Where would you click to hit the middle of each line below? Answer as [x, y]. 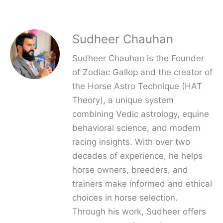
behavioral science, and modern [136, 128]
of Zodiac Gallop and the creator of [142, 72]
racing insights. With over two [131, 142]
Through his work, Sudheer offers [139, 212]
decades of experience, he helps [137, 156]
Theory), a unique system [123, 100]
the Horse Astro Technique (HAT [137, 86]
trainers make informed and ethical [142, 184]
